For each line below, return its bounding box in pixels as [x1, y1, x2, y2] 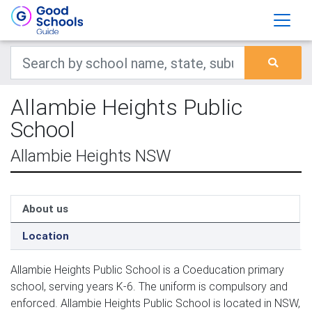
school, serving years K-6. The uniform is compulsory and [10, 279, 288, 293]
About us [22, 202, 68, 215]
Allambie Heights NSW [10, 146, 171, 166]
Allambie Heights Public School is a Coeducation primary [10, 263, 284, 276]
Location [22, 229, 69, 242]
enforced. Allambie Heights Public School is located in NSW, [10, 296, 300, 310]
